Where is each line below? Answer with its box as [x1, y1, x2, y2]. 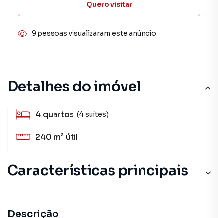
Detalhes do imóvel [7, 78, 141, 95]
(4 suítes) [77, 109, 109, 119]
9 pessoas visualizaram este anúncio [32, 29, 156, 37]
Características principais [7, 162, 188, 179]
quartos [43, 109, 74, 120]
